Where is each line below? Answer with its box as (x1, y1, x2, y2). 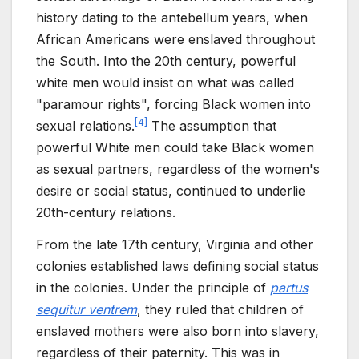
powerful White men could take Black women (36, 139, 314, 155)
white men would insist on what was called (36, 74, 294, 91)
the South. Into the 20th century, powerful (36, 52, 296, 69)
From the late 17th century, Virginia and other (36, 236, 313, 252)
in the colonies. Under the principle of (36, 279, 270, 296)
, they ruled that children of (137, 301, 304, 317)
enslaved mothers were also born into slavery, (36, 322, 319, 339)
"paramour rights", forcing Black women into (36, 95, 311, 112)
